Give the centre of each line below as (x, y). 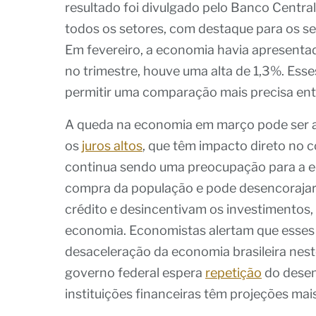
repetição (233, 272)
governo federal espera (135, 272)
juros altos (112, 145)
